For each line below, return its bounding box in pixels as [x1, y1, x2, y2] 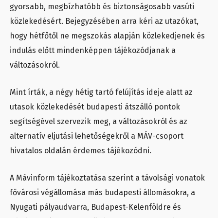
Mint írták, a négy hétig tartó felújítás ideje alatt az [10, 87, 193, 97]
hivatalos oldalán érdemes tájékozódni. [10, 145, 151, 155]
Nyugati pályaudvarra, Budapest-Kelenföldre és [10, 202, 181, 212]
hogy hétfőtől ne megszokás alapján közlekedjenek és [10, 31, 205, 40]
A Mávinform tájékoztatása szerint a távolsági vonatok [10, 173, 205, 182]
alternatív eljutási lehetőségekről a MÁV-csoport [10, 131, 183, 141]
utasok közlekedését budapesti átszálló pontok [10, 102, 180, 111]
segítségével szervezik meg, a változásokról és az [10, 116, 187, 126]
